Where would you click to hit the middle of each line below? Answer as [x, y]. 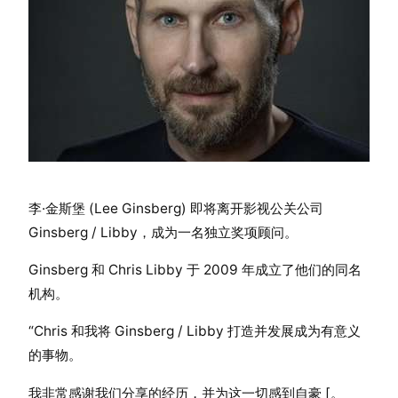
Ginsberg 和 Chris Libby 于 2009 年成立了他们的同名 [195, 270]
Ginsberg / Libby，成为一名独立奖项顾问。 [163, 232]
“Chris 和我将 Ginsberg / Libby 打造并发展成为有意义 [195, 331]
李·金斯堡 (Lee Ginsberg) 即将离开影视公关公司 [176, 208]
